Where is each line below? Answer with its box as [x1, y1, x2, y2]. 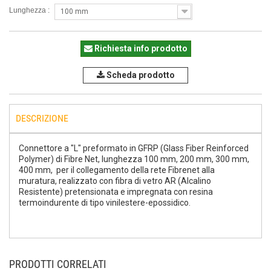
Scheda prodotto [104, 70, 175, 80]
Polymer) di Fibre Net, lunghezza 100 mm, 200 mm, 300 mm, [19, 154, 249, 164]
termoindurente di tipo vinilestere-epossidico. [19, 198, 191, 207]
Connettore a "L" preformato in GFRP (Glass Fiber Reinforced [19, 143, 249, 153]
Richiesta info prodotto [94, 44, 188, 53]
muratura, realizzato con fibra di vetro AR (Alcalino [19, 176, 211, 186]
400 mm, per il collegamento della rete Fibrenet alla [19, 165, 215, 175]
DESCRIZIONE [16, 113, 68, 124]
